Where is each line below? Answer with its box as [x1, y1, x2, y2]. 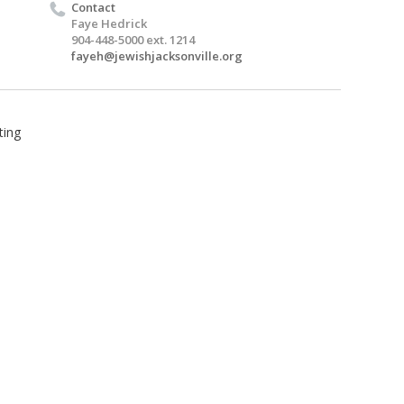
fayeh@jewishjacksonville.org [71, 48, 243, 64]
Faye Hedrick [71, 15, 147, 32]
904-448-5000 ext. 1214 [71, 32, 195, 48]
